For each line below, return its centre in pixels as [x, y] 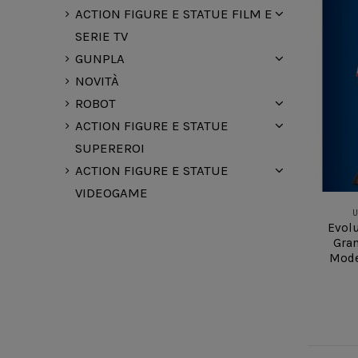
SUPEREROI [110, 149]
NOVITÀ [97, 82]
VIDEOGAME [112, 193]
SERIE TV [102, 37]
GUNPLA [100, 59]
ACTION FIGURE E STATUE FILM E [174, 14]
